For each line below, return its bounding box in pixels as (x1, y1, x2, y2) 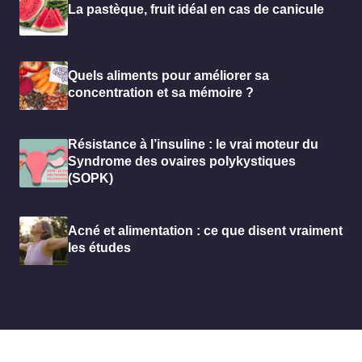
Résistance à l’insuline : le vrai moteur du (68, 137, 318, 152)
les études (68, 240, 131, 255)
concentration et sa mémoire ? (68, 85, 254, 99)
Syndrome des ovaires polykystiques (68, 154, 296, 169)
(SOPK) (68, 171, 113, 186)
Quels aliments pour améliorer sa (68, 68, 269, 82)
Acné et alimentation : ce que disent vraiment (68, 223, 343, 238)
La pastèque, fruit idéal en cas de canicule (68, 2, 324, 17)
